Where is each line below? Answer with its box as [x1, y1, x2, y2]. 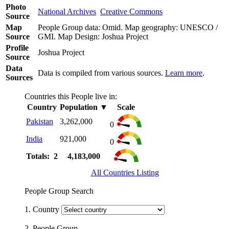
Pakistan [26, 117, 53, 126]
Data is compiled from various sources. [38, 68, 165, 77]
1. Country [25, 204, 61, 214]
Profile [6, 43, 29, 52]
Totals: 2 [26, 151, 58, 161]
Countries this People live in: [25, 91, 117, 101]
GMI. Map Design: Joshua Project [38, 32, 152, 41]
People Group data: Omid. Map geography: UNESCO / [38, 22, 218, 32]
